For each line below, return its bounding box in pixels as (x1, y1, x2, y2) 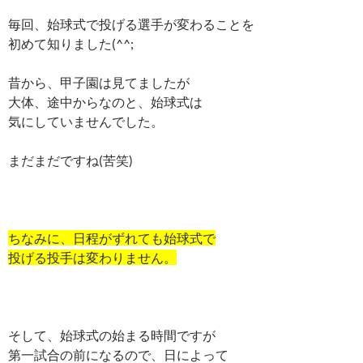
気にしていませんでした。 (8, 113, 164, 129)
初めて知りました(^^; (8, 36, 134, 51)
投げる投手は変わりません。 (8, 250, 177, 265)
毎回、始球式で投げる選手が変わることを (8, 16, 254, 32)
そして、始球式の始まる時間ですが (8, 327, 216, 343)
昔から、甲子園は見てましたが (8, 75, 190, 90)
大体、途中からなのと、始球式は (8, 94, 203, 109)
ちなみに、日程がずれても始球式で (8, 230, 216, 246)
